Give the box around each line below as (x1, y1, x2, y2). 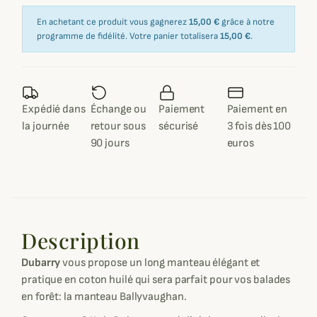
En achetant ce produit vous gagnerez (37, 16, 189, 28)
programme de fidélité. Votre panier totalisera (37, 30, 220, 42)
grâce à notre (219, 16, 275, 28)
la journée (22, 120, 70, 133)
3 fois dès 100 (226, 120, 292, 133)
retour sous (90, 120, 146, 133)
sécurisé (158, 120, 199, 133)
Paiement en (226, 103, 287, 116)
